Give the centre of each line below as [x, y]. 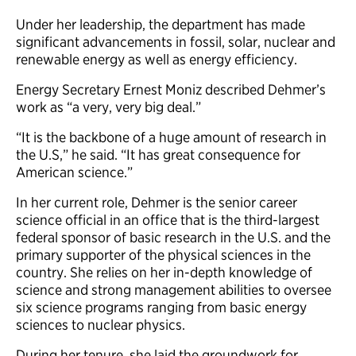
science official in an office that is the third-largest [168, 220]
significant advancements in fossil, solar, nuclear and [176, 42]
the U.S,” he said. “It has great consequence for [158, 155]
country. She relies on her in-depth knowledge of [164, 272]
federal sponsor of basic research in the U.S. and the [173, 237]
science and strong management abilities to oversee [174, 290]
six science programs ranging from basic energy [161, 307]
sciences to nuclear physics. [101, 325]
